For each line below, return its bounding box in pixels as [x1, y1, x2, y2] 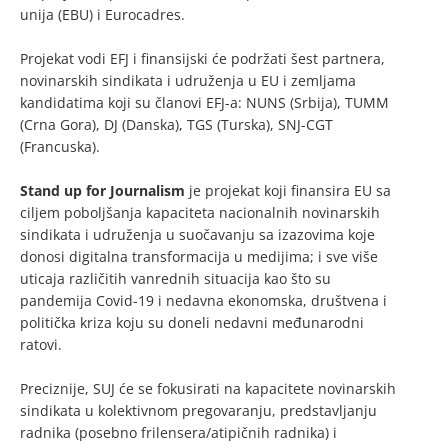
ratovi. [20, 335, 62, 355]
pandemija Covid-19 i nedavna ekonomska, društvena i [20, 291, 387, 311]
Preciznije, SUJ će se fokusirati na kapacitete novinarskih [20, 379, 396, 399]
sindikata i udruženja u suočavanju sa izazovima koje [20, 225, 375, 245]
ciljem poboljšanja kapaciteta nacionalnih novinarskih [20, 203, 380, 223]
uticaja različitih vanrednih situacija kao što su [20, 269, 331, 289]
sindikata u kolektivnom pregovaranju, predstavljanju [20, 401, 377, 421]
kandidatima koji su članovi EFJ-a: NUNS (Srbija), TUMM [20, 93, 389, 113]
